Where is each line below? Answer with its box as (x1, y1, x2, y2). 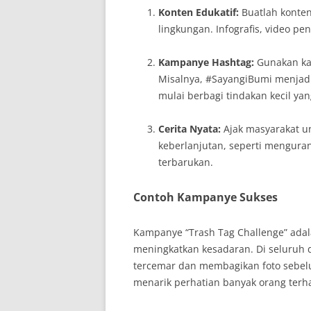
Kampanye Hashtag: (158, 56, 254, 69)
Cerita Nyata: (158, 122, 221, 135)
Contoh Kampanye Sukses (133, 190, 278, 205)
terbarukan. (158, 155, 213, 169)
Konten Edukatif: (158, 6, 239, 19)
